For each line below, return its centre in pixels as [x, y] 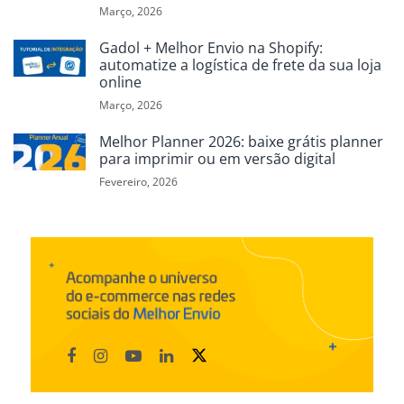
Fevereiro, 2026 [138, 182]
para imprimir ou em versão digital [217, 159]
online [120, 83]
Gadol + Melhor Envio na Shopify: [211, 48]
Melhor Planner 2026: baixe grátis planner [241, 142]
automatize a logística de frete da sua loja [240, 65]
